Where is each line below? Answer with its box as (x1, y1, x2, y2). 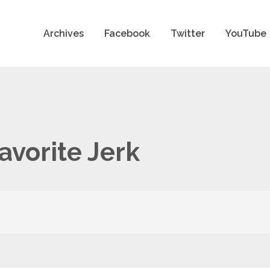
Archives (43, 27, 84, 39)
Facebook (104, 27, 150, 39)
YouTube (225, 27, 266, 39)
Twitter (170, 27, 205, 39)
